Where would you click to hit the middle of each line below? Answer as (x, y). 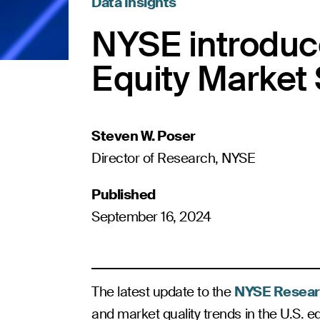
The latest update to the (163, 292)
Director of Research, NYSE (174, 158)
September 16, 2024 (151, 217)
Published (124, 195)
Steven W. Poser (144, 136)
